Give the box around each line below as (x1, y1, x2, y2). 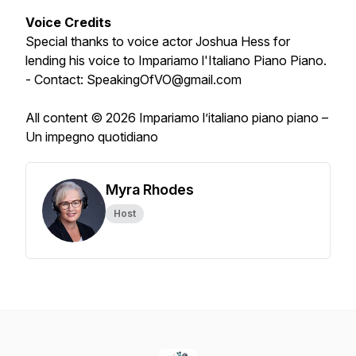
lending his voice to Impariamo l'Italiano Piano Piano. (25, 52, 327, 68)
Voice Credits (25, 14, 111, 30)
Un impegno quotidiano (25, 129, 158, 145)
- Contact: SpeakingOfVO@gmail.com (25, 72, 242, 87)
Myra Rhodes (106, 181, 194, 198)
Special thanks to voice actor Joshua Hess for (25, 33, 290, 49)
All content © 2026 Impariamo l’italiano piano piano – (25, 110, 328, 126)
